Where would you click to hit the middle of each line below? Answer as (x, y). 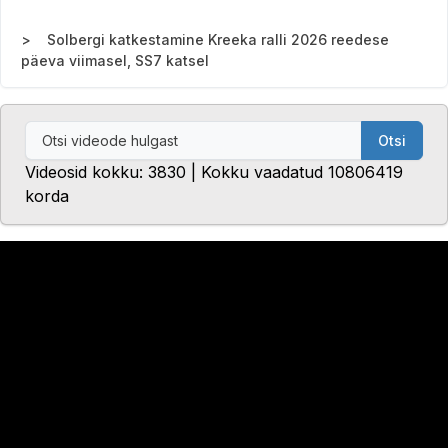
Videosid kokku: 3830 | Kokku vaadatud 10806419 (214, 172)
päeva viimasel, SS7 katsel (115, 61)
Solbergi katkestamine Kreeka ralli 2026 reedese (218, 40)
